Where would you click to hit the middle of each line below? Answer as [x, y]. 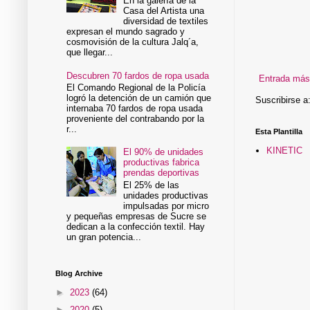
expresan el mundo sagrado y [126, 32]
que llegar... [90, 53]
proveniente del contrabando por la [136, 119]
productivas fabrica [162, 163]
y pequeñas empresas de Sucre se [137, 216]
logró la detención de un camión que [139, 98]
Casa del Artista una [164, 11]
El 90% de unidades [164, 152]
